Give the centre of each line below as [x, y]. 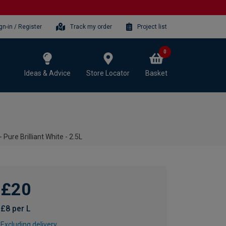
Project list [152, 26]
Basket [156, 73]
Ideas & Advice [47, 73]
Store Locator [108, 73]
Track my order [91, 26]
